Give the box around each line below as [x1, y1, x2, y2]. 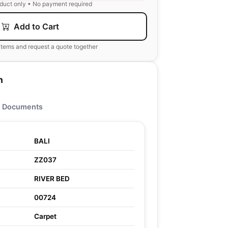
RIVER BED [34, 175, 70, 183]
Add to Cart [11, 21, 59, 32]
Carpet [34, 212, 56, 220]
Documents [2, 102, 43, 111]
